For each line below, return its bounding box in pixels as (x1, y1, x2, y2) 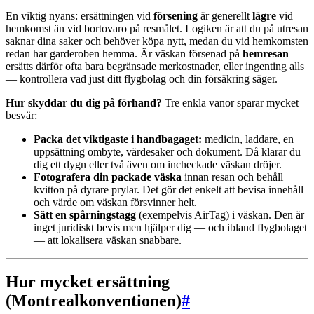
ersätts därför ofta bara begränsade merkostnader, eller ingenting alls (6, 60, 304, 72)
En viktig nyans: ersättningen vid (6, 9, 153, 22)
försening (153, 9, 198, 22)
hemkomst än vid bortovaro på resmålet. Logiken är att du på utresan (6, 22, 308, 34)
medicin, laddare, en (202, 132, 294, 145)
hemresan (243, 47, 289, 60)
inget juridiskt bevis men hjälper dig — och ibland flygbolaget (34, 221, 307, 233)
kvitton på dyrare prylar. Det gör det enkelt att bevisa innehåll (34, 183, 303, 196)
